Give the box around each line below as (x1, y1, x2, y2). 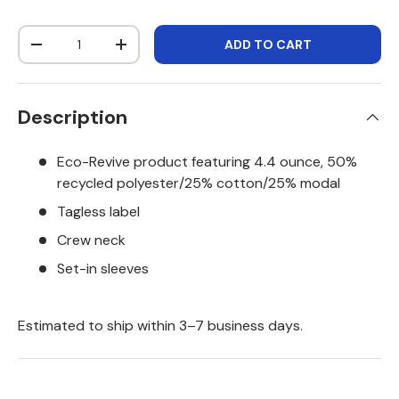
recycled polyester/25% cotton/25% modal (57, 173, 340, 192)
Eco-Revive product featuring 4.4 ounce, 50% (57, 151, 357, 171)
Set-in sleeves (57, 258, 149, 278)
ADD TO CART (224, 36, 312, 53)
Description (18, 104, 127, 130)
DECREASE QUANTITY (36, 42, 170, 59)
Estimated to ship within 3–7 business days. (18, 315, 303, 335)
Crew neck (57, 230, 126, 249)
